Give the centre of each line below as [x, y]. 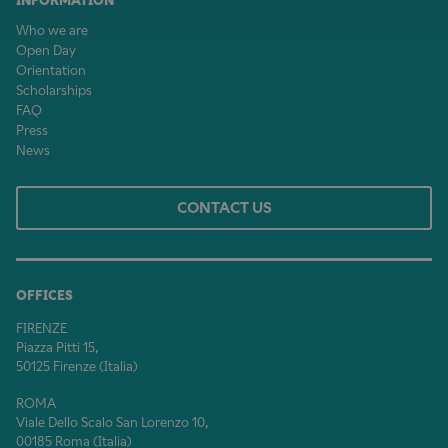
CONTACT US [224, 207]
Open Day [46, 50]
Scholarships [54, 90]
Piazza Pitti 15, [57, 347]
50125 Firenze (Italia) [77, 366]
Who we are [52, 30]
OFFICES [44, 295]
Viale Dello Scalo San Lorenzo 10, [112, 422]
